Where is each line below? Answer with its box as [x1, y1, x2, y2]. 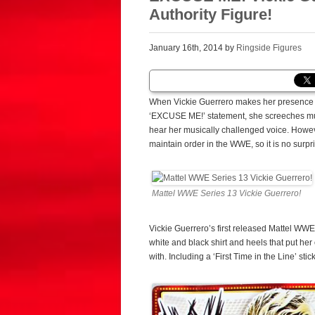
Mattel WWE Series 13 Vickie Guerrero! [152, 188, 301, 198]
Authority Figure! [149, 5, 272, 23]
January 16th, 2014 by [149, 42, 236, 53]
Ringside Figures [236, 42, 302, 53]
